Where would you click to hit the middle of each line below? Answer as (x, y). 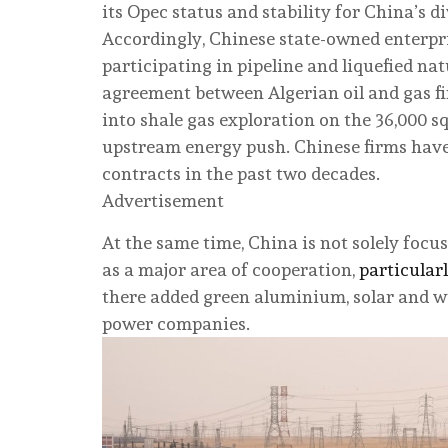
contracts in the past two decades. (241, 173)
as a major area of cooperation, (230, 269)
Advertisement (163, 200)
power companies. (176, 323)
